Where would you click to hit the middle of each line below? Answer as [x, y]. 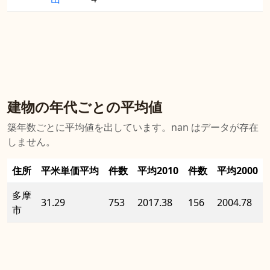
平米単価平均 [70, 171]
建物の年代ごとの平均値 [85, 107]
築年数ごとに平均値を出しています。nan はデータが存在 [133, 127]
